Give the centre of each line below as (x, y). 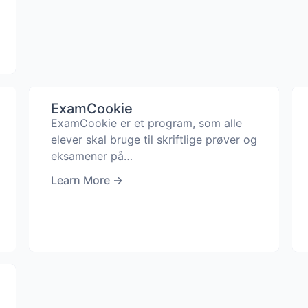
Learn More (80, 180)
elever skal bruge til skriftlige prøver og (154, 139)
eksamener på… (91, 156)
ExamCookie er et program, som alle (146, 123)
